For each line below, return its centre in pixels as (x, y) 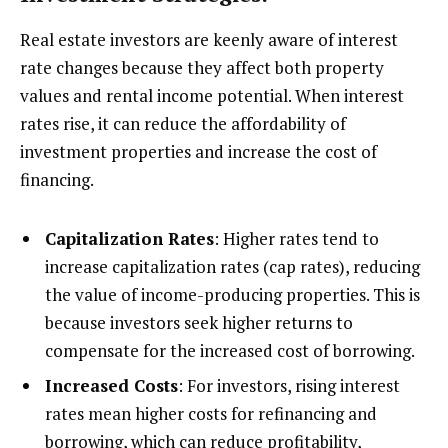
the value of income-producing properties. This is (232, 294)
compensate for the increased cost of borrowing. (230, 350)
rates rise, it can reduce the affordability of (183, 124)
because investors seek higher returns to (199, 322)
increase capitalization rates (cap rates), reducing (232, 266)
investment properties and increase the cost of (198, 152)
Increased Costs (111, 386)
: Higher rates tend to (296, 238)
